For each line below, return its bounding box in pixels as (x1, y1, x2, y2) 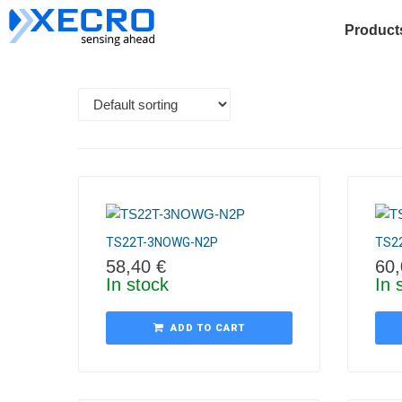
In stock (106, 275, 169, 294)
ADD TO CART (170, 322, 245, 334)
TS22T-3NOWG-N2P (106, 235, 218, 249)
